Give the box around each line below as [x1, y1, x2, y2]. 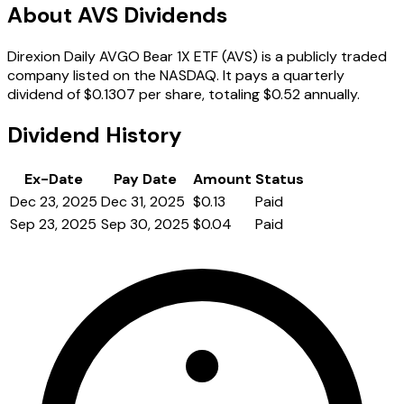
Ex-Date [24, 170, 83, 189]
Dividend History [7, 121, 181, 150]
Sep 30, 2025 [101, 215, 189, 234]
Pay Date [114, 170, 177, 189]
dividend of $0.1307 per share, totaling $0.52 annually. [7, 84, 360, 104]
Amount [193, 170, 252, 189]
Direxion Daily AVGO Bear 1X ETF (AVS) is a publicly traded [7, 46, 387, 66]
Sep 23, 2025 [10, 215, 96, 234]
